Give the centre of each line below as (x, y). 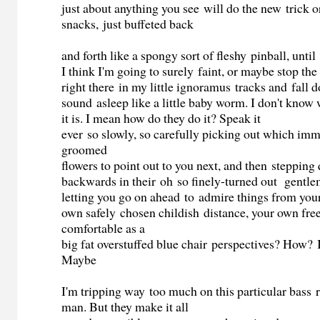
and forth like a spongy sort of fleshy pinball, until (189, 55)
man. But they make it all (127, 307)
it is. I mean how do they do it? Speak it (161, 118)
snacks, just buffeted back (128, 24)
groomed (85, 150)
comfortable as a (104, 228)
